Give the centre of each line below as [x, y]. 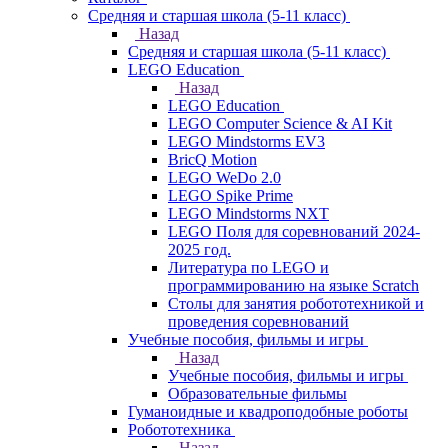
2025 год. [199, 249]
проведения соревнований [258, 321]
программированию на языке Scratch [293, 285]
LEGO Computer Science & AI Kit [280, 123]
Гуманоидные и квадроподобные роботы [268, 411]
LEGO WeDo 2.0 [224, 177]
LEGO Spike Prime [230, 195]
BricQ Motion [212, 159]
